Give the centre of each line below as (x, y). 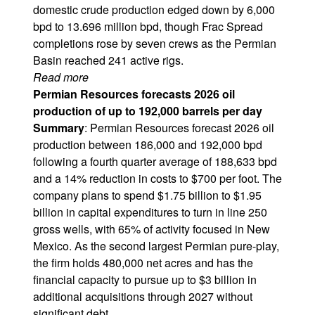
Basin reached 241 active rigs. (108, 60)
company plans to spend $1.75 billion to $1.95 (147, 195)
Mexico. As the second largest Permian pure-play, (156, 246)
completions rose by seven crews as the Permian (155, 43)
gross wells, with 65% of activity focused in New (152, 229)
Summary (59, 128)
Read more (61, 77)
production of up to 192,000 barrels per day (148, 111)
